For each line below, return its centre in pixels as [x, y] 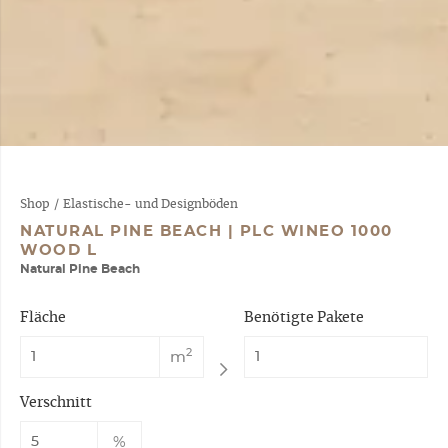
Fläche [43, 318]
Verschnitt [56, 403]
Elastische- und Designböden [150, 204]
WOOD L [58, 250]
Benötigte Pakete [304, 318]
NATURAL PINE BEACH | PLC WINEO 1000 [206, 231]
